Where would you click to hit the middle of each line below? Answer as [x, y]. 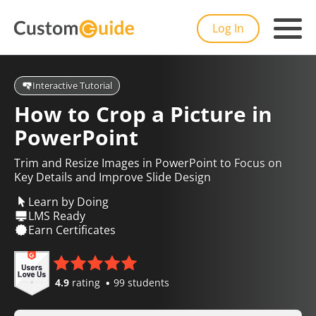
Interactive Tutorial [72, 85]
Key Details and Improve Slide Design [113, 177]
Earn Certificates [72, 230]
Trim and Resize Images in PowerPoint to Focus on [148, 163]
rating [86, 282]
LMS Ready [57, 215]
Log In [228, 28]
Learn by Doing [68, 201]
